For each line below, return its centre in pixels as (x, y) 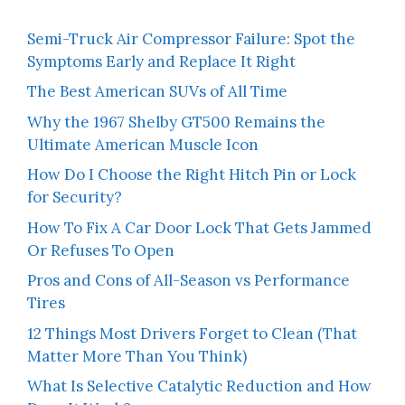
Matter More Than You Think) (137, 356)
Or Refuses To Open (101, 250)
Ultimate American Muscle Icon (143, 144)
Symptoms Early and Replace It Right (161, 61)
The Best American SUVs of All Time (157, 92)
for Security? (75, 198)
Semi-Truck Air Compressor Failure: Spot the (191, 38)
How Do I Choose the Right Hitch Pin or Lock (192, 175)
